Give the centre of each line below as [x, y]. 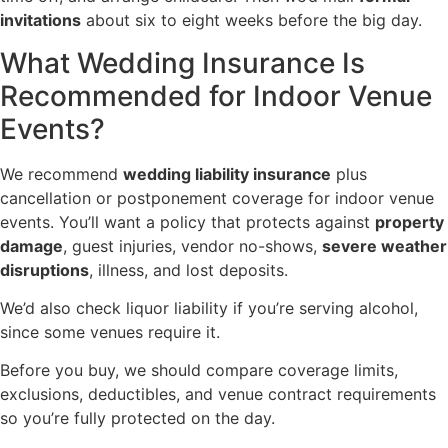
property [409, 221]
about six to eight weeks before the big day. [251, 20]
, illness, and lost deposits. [188, 269]
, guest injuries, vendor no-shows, [192, 245]
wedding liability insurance [227, 173]
